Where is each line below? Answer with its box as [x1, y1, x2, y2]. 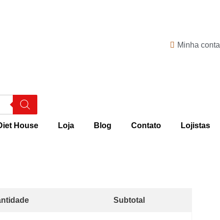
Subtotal [113, 196, 145, 204]
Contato [131, 121, 161, 130]
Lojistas [181, 121, 210, 130]
